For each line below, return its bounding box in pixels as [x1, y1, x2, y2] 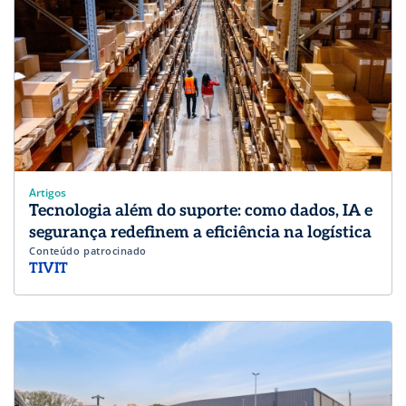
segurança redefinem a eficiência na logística [29, 222, 375, 242]
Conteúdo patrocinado [29, 243, 147, 257]
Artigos [29, 184, 66, 200]
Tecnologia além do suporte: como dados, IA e [29, 200, 372, 220]
